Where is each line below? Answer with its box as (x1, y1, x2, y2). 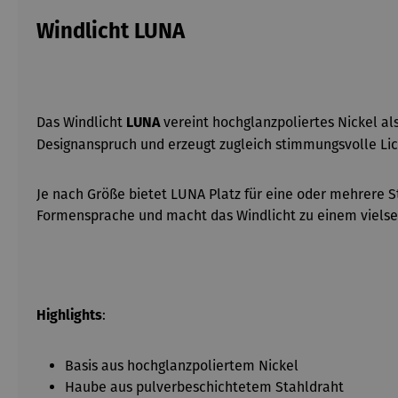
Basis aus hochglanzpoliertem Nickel (65, 357, 298, 374)
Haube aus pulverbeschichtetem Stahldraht (65, 378, 344, 395)
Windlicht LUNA (36, 22, 185, 44)
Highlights (36, 309, 102, 323)
